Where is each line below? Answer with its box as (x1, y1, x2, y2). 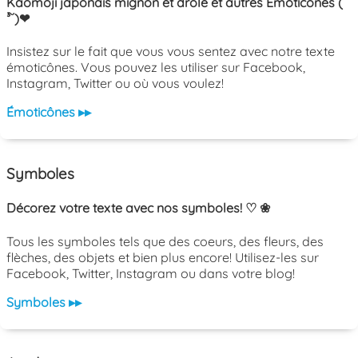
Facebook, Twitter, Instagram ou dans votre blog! (6, 265, 295, 281)
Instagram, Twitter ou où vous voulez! (6, 75, 224, 92)
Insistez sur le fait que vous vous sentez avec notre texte (6, 43, 335, 60)
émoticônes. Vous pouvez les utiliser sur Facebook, (6, 59, 305, 76)
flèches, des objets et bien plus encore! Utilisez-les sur (6, 249, 319, 265)
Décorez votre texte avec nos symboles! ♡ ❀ (6, 200, 270, 217)
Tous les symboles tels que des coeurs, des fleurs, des (6, 233, 324, 249)
